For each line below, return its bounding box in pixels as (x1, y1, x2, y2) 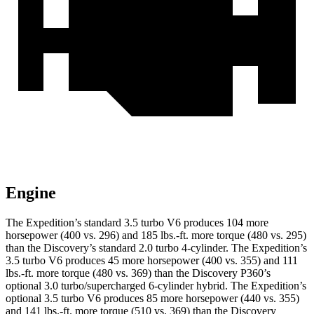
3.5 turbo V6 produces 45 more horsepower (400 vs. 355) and (6, 254, 282, 267)
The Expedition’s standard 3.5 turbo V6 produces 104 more (6, 217, 268, 229)
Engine (6, 184, 56, 203)
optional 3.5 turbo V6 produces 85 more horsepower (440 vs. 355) (6, 292, 299, 305)
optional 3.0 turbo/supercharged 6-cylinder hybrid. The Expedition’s (6, 280, 306, 292)
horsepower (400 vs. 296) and (6, 229, 141, 242)
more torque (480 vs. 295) (189, 229, 306, 242)
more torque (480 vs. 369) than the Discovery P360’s (34, 267, 271, 280)
